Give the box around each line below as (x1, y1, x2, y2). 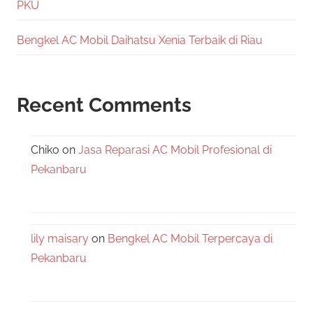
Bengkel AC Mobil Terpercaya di (108, 232, 272, 246)
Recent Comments (17, 93, 191, 117)
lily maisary (31, 232, 89, 246)
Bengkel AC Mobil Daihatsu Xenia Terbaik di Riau (17, 33, 263, 47)
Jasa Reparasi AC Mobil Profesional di (78, 143, 272, 157)
